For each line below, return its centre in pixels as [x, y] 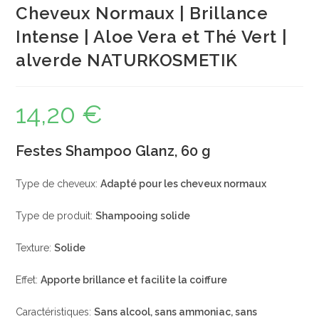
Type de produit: [56, 216]
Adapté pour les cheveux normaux [184, 184]
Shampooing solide [143, 216]
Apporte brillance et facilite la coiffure [134, 280]
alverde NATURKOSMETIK [127, 60]
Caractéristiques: [55, 312]
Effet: [28, 280]
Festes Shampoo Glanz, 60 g [114, 151]
